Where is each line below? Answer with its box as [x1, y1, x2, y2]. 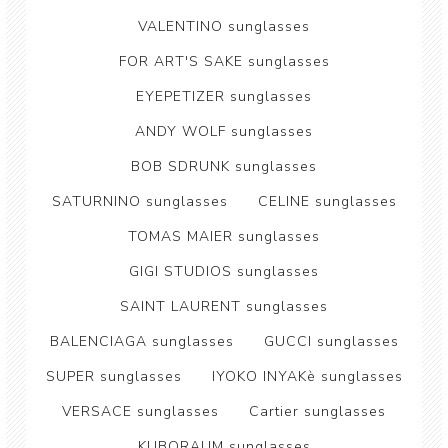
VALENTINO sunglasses [138, 17, 310, 36]
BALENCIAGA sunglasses [49, 332, 234, 351]
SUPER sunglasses [45, 367, 182, 386]
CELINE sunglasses [257, 192, 397, 211]
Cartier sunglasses [249, 402, 386, 421]
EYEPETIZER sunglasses [136, 87, 312, 106]
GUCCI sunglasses [263, 332, 399, 351]
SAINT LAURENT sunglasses [120, 297, 328, 316]
